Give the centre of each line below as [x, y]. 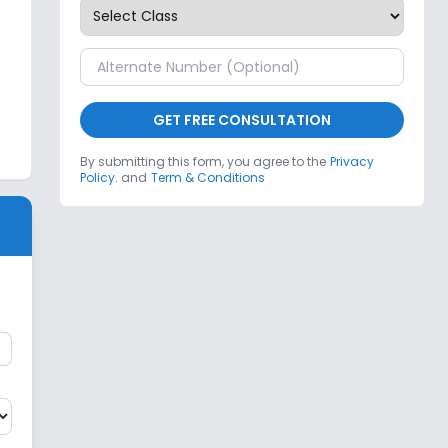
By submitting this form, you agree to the [203, 162]
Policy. [99, 178]
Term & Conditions [208, 178]
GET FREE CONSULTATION [242, 120]
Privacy [352, 162]
